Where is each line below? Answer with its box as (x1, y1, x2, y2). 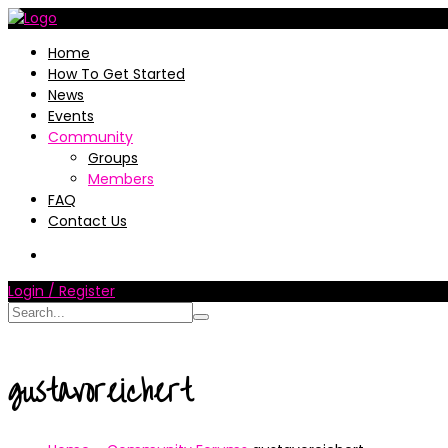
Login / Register (8, 281, 115, 301)
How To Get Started (48, 64, 185, 84)
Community (48, 127, 133, 147)
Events (48, 106, 94, 126)
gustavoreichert (8, 362, 192, 421)
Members (88, 169, 154, 189)
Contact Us (48, 211, 127, 231)
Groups (88, 148, 138, 168)
